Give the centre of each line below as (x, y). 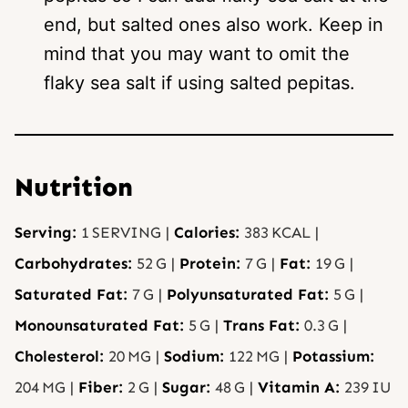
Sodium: (196, 356)
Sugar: (189, 387)
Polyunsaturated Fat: (250, 294)
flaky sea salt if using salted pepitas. (199, 82)
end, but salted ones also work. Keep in (214, 24)
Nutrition (74, 187)
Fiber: (103, 387)
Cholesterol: (61, 356)
